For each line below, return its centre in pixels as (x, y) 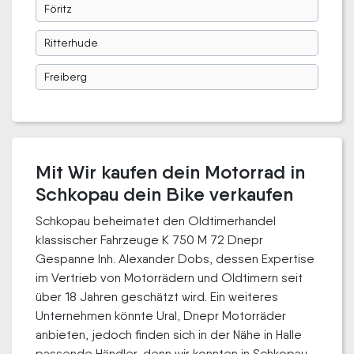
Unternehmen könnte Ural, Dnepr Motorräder (161, 315)
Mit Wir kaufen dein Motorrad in (170, 171)
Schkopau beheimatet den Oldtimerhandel (156, 220)
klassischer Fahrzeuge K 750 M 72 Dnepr (149, 239)
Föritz (58, 8)
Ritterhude (71, 42)
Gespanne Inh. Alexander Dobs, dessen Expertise (175, 258)
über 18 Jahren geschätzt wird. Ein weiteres (157, 296)
